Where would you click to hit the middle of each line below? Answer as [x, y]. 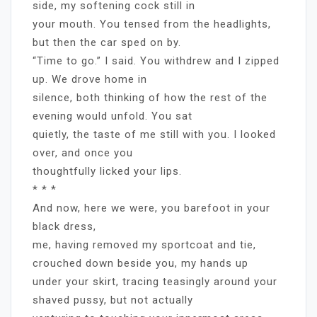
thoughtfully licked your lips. [107, 171]
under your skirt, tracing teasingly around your [155, 281]
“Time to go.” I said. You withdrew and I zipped [156, 60]
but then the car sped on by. [107, 42]
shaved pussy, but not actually [113, 300]
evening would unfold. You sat [113, 116]
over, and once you [83, 152]
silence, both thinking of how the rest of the [150, 97]
